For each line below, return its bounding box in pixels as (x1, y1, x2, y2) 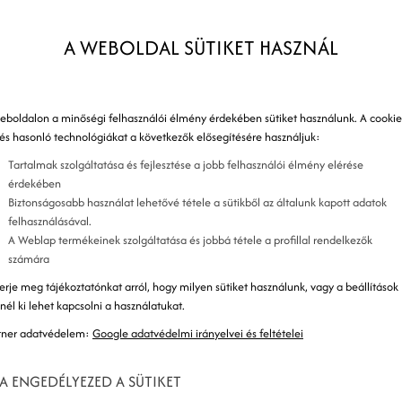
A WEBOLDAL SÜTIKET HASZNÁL (64, 33, 338, 62)
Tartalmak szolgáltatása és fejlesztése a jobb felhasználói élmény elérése (8, 156, 363, 173)
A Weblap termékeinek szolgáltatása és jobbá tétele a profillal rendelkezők (8, 232, 372, 249)
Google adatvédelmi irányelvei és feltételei (92, 325, 303, 342)
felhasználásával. (8, 213, 92, 230)
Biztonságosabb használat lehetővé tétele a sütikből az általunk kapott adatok (8, 194, 387, 211)
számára (8, 250, 49, 267)
